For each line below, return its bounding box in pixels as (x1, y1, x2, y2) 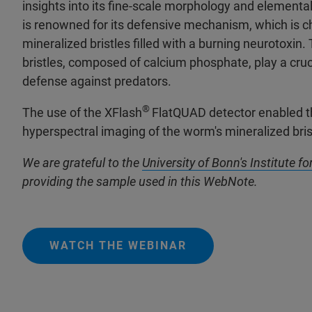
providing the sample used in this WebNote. (22, 174, 258, 189)
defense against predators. (22, 74, 171, 88)
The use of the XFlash (22, 105, 142, 120)
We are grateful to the (22, 155, 142, 170)
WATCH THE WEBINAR (49, 239, 187, 252)
